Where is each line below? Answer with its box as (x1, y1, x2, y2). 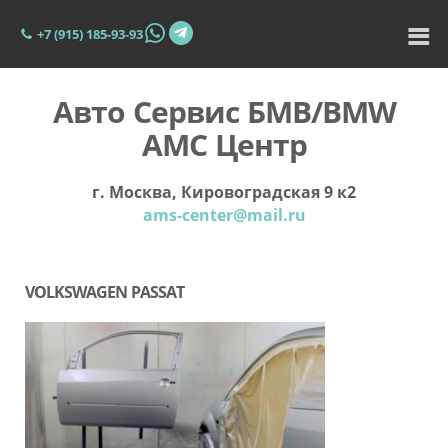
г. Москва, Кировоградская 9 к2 (92, 181, 356, 203)
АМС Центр (141, 124, 307, 165)
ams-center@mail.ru (142, 204, 306, 226)
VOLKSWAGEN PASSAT (25, 281, 184, 303)
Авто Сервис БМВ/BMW (52, 91, 396, 132)
